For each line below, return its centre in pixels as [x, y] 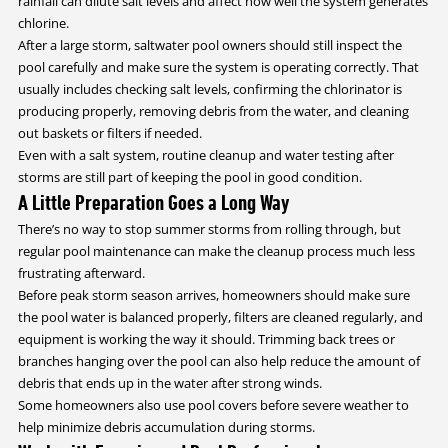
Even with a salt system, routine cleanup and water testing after [205, 154]
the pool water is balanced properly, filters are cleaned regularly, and [220, 316]
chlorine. [43, 22]
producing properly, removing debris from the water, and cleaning [213, 110]
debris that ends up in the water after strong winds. [169, 382]
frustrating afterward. [81, 272]
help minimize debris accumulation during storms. [166, 426]
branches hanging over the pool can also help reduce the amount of [218, 360]
